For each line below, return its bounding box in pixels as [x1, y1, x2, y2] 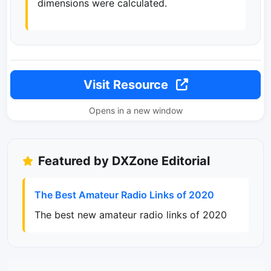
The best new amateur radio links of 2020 [34, 208, 227, 221]
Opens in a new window [88, 105, 183, 116]
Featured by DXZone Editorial [38, 153, 210, 168]
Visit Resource [83, 77, 171, 92]
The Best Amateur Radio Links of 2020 [34, 188, 214, 201]
